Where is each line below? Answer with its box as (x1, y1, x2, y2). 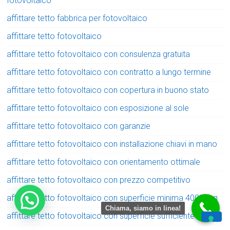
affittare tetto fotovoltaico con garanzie (7, 121, 151, 131)
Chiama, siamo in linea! (105, 204, 181, 212)
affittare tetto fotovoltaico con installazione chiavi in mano (7, 139, 218, 149)
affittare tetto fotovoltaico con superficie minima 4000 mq (7, 193, 218, 203)
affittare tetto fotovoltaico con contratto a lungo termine (7, 67, 212, 77)
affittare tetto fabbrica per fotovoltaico (7, 13, 148, 23)
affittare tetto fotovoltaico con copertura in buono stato (7, 85, 209, 95)
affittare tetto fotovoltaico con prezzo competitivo (7, 175, 191, 185)
